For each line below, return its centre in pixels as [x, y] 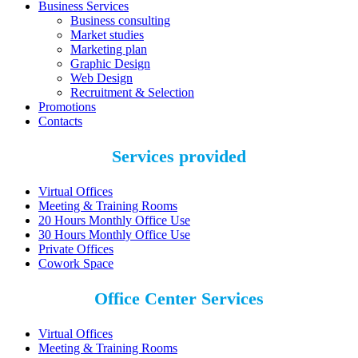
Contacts [60, 121]
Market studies [107, 35]
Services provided [179, 157]
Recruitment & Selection [132, 93]
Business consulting [120, 21]
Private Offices [76, 249]
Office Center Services [179, 299]
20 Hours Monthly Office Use [114, 221]
